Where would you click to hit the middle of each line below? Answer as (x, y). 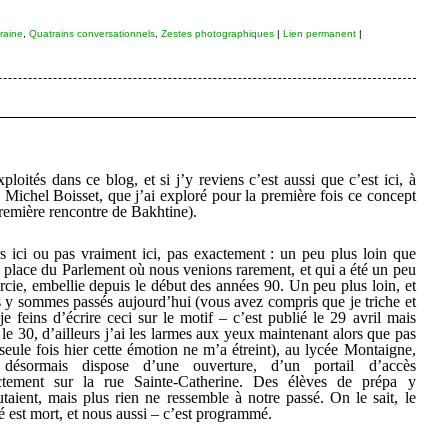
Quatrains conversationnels (91, 33)
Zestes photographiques (217, 33)
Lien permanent (319, 33)
